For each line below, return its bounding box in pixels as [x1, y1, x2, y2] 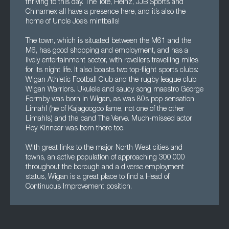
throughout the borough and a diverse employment [26, 164, 184, 171]
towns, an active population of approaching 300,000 [26, 154, 185, 162]
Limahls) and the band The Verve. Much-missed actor [26, 116, 192, 123]
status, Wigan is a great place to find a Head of [26, 174, 169, 181]
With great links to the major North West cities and [26, 145, 182, 152]
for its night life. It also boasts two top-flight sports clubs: [26, 67, 198, 74]
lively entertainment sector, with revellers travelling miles [26, 57, 198, 64]
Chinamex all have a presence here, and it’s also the [26, 9, 186, 16]
